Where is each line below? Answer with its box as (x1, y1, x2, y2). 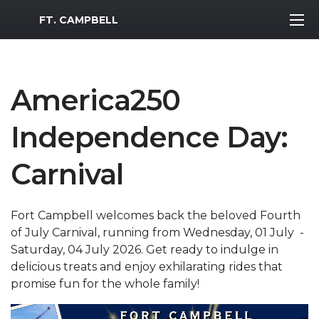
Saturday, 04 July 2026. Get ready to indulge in (11, 243, 278, 256)
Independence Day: (11, 120, 288, 155)
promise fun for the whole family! (11, 277, 199, 291)
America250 (11, 83, 180, 117)
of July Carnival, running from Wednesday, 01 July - (11, 226, 304, 239)
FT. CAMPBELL (39, 13, 118, 26)
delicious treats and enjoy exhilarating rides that (11, 260, 283, 273)
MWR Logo (10, 9, 73, 23)
